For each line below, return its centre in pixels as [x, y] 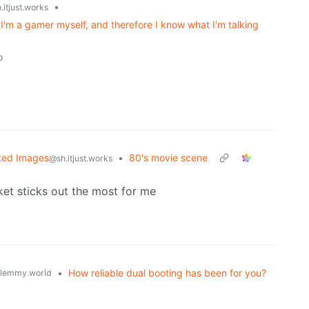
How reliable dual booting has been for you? [167, 273]
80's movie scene [168, 158]
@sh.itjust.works [81, 159]
